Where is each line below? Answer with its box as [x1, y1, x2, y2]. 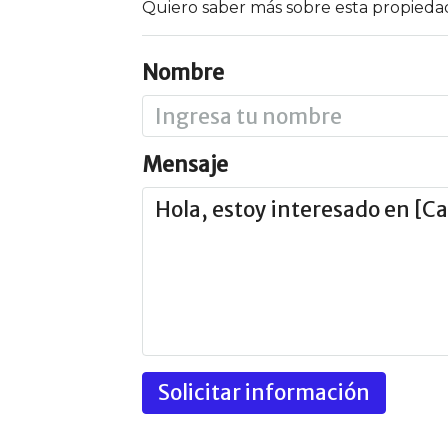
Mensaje [142, 151, 228, 178]
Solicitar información [158, 379, 370, 406]
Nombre [142, 59, 224, 86]
